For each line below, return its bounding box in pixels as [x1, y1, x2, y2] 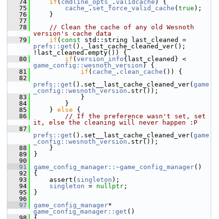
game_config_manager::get [33, 208, 127, 215]
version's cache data [33, 30, 111, 37]
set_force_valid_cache [92, 4, 175, 12]
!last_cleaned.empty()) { [33, 49, 127, 56]
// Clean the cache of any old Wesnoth [49, 23, 194, 31]
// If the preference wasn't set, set [65, 112, 206, 120]
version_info [77, 55, 124, 63]
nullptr [96, 182, 124, 190]
